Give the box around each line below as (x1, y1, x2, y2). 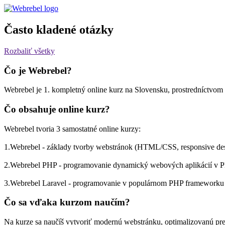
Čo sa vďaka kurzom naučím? (4, 197, 130, 208)
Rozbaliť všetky (4, 46, 55, 55)
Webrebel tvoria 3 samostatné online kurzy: (4, 124, 141, 133)
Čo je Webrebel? (4, 65, 72, 76)
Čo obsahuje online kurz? (4, 103, 110, 115)
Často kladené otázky (4, 23, 114, 36)
